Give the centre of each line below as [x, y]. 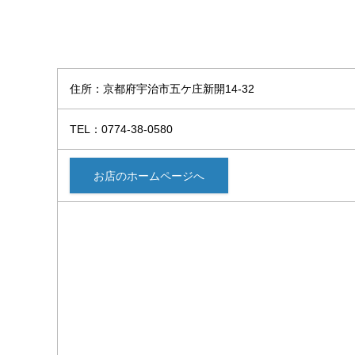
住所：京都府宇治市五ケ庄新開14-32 [162, 89]
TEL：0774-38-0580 [121, 129]
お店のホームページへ [149, 176]
